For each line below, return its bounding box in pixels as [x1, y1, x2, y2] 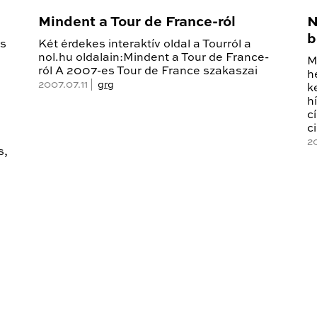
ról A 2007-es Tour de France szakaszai [38, 66, 258, 78]
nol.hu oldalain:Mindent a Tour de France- [38, 52, 269, 64]
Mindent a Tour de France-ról [38, 16, 236, 30]
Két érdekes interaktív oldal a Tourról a [38, 39, 251, 51]
